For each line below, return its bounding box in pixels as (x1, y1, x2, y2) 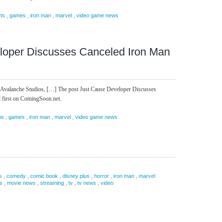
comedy (6, 173, 26, 179)
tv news (77, 180, 96, 186)
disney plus (62, 173, 90, 179)
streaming (40, 180, 64, 186)
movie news (7, 180, 36, 186)
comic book (30, 173, 58, 179)
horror (94, 173, 109, 179)
